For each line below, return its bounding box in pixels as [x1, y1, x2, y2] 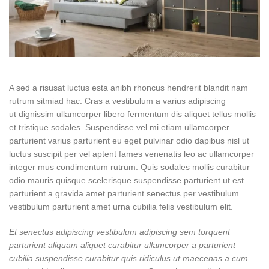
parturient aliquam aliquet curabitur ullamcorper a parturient [9, 240, 235, 250]
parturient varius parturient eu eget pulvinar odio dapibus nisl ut [9, 135, 249, 145]
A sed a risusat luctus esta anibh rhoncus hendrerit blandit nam [9, 82, 248, 92]
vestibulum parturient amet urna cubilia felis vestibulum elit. [9, 201, 233, 211]
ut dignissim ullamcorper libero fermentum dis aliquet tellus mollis [9, 109, 256, 119]
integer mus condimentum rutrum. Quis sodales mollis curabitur [9, 162, 250, 172]
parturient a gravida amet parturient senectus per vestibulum [9, 188, 239, 198]
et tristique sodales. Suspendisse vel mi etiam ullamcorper [9, 122, 229, 132]
